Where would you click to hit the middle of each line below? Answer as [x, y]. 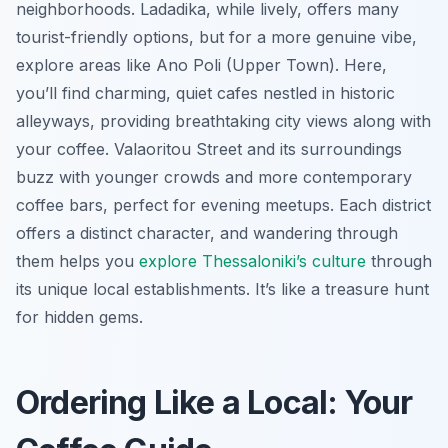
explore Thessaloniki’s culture [252, 260]
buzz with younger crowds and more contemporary [214, 176]
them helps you [77, 260]
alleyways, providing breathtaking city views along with [223, 120]
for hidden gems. [79, 316]
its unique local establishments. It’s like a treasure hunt [222, 288]
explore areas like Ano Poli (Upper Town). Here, [201, 64]
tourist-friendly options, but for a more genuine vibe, [216, 36]
